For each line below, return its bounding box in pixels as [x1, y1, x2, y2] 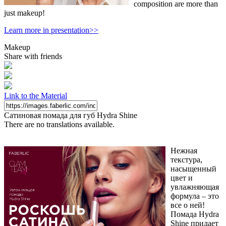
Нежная [171, 146, 197, 155]
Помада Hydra [171, 209, 219, 218]
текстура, [171, 155, 202, 164]
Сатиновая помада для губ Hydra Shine [4, 110, 137, 120]
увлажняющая [171, 182, 219, 191]
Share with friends [4, 51, 62, 61]
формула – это [171, 191, 219, 200]
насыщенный [171, 164, 216, 173]
